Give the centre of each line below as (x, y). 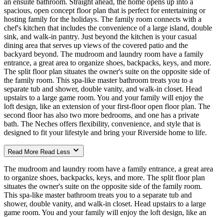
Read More (23, 152)
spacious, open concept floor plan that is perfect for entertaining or (105, 10)
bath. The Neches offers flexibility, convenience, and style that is (102, 124)
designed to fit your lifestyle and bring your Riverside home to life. (105, 132)
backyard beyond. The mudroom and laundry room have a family (104, 54)
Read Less (55, 152)
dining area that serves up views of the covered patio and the (96, 45)
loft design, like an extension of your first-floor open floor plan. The (107, 106)
